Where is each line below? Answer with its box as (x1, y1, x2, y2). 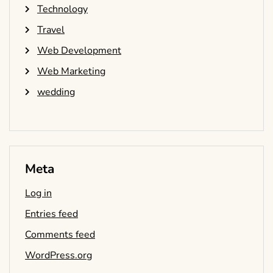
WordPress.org (25, 248, 92, 262)
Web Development (37, 43, 121, 57)
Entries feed (25, 207, 78, 221)
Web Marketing (37, 64, 105, 78)
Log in (25, 186, 52, 200)
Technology (37, 2, 88, 16)
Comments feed (25, 227, 95, 241)
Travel (37, 23, 65, 37)
